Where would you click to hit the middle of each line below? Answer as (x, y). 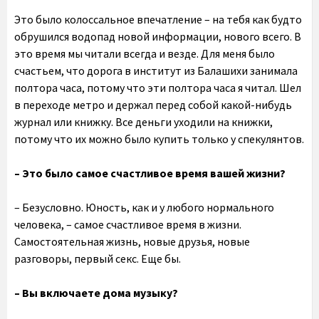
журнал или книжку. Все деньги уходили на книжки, (143, 122)
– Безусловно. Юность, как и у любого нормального (144, 207)
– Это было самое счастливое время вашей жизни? (150, 173)
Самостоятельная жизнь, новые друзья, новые (132, 241)
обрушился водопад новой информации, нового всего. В (158, 36)
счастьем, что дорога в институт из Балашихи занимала (156, 70)
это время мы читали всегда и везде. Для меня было (145, 53)
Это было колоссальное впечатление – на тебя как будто (158, 19)
